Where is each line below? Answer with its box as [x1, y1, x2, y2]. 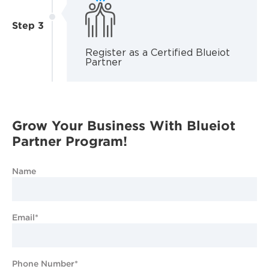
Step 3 [12, 19, 44, 31]
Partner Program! [12, 133, 127, 148]
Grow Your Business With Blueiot [12, 117, 235, 133]
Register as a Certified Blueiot [85, 48, 230, 58]
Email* [12, 212, 38, 222]
